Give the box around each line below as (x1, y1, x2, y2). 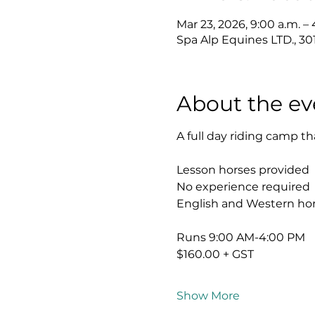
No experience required (176, 180, 310, 194)
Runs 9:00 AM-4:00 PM (176, 231, 305, 245)
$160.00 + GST (176, 247, 254, 262)
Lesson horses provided (176, 163, 309, 177)
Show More (176, 289, 240, 303)
